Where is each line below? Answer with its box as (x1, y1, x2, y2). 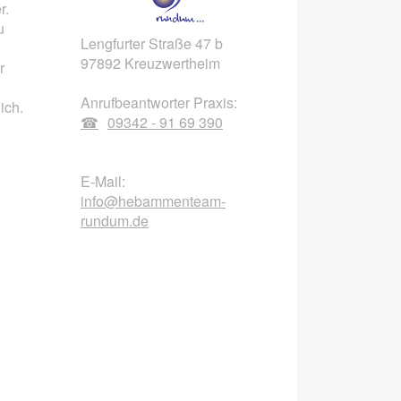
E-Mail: (80, 171, 125, 192)
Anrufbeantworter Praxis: (80, 92, 237, 114)
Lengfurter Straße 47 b (80, 33, 223, 55)
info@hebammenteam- (80, 191, 226, 212)
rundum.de (80, 210, 149, 232)
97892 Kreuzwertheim (80, 53, 220, 74)
